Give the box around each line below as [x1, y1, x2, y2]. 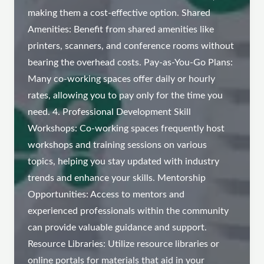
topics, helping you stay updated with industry [28, 157, 220, 167]
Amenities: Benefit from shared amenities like [28, 25, 214, 35]
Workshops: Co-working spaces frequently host [28, 124, 225, 134]
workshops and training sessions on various [28, 141, 207, 150]
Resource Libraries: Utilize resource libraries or [28, 240, 220, 249]
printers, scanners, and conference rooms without [28, 42, 235, 51]
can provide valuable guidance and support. [28, 223, 207, 233]
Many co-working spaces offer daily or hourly [28, 75, 216, 84]
